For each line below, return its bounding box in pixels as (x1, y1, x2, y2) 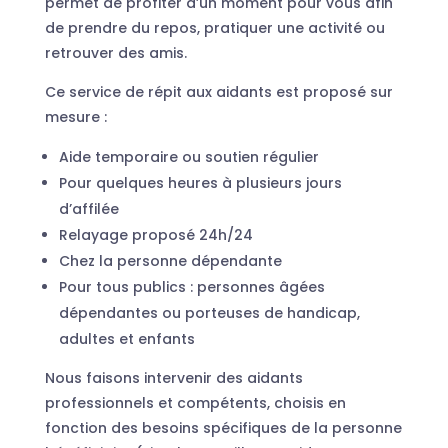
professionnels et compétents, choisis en (44, 393, 346, 414)
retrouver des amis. (44, 43, 187, 64)
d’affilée (58, 199, 119, 220)
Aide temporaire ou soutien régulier (58, 147, 319, 168)
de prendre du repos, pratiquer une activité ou (44, 18, 385, 39)
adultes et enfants (58, 329, 195, 350)
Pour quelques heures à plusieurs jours (58, 173, 342, 194)
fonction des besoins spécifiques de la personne (44, 418, 402, 439)
